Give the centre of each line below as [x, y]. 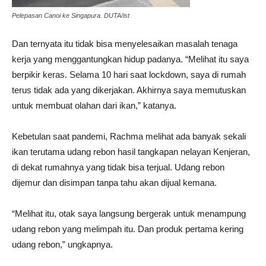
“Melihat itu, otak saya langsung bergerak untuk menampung [129, 213]
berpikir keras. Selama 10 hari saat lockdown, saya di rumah [129, 74]
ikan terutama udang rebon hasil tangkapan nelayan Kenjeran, [131, 151]
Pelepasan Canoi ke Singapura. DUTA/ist [71, 15]
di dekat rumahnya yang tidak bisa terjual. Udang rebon [118, 167]
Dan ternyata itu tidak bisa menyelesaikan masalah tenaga [125, 43]
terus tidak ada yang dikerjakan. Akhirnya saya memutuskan [129, 90]
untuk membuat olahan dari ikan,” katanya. [94, 105]
